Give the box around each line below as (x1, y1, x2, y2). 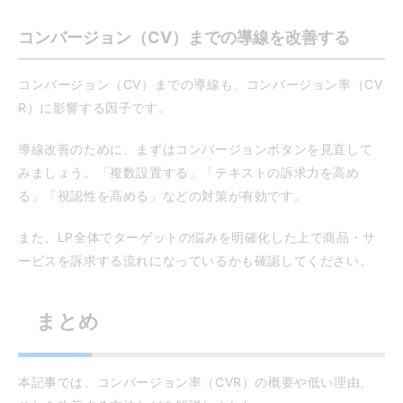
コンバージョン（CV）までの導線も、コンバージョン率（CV (18, 76, 383, 93)
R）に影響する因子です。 (18, 100, 172, 116)
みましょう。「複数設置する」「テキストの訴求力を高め (18, 165, 360, 181)
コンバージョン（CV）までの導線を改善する (18, 28, 350, 48)
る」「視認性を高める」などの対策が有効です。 (18, 188, 308, 204)
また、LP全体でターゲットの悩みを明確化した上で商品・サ (18, 229, 376, 246)
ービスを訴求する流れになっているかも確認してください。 (18, 253, 373, 269)
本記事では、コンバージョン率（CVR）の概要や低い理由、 (18, 374, 373, 390)
